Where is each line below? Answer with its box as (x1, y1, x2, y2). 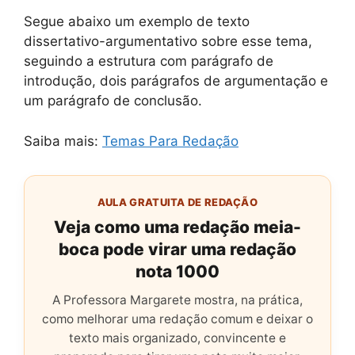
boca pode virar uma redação (59, 239, 296, 259)
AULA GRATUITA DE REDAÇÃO (97, 195, 258, 208)
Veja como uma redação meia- (54, 216, 301, 237)
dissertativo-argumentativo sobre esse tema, (24, 33, 312, 49)
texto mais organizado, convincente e (69, 330, 286, 345)
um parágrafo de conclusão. (24, 93, 202, 109)
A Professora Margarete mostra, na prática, (52, 292, 303, 307)
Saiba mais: (24, 132, 102, 149)
